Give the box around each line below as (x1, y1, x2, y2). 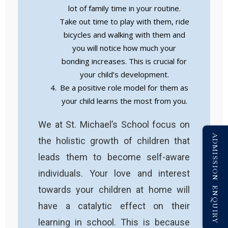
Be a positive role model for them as (60, 82, 188, 93)
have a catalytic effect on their (38, 200, 190, 211)
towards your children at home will (38, 184, 190, 195)
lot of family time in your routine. (68, 3, 181, 13)
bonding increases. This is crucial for (62, 55, 187, 66)
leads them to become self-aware (38, 151, 190, 162)
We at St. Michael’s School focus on (38, 119, 190, 130)
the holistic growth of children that (38, 135, 190, 146)
